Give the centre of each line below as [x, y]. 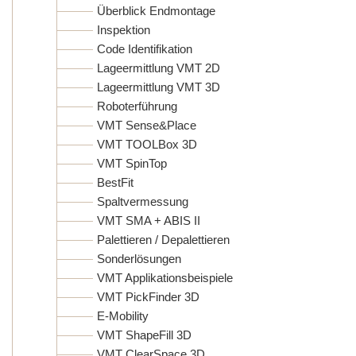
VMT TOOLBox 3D [147, 144]
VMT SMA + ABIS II [149, 220]
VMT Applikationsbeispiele [165, 277]
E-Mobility [123, 315]
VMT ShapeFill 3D [144, 335]
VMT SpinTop [132, 163]
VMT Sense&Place [147, 125]
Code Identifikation [145, 48]
